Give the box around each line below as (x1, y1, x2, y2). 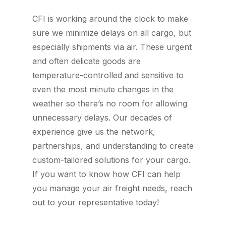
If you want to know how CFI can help (32, 169, 181, 179)
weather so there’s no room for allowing (32, 98, 187, 108)
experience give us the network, (32, 127, 155, 137)
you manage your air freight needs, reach (32, 183, 192, 193)
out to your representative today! (32, 197, 159, 207)
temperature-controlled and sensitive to (32, 70, 184, 80)
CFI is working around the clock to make (32, 14, 188, 24)
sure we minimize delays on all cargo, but (32, 28, 191, 38)
